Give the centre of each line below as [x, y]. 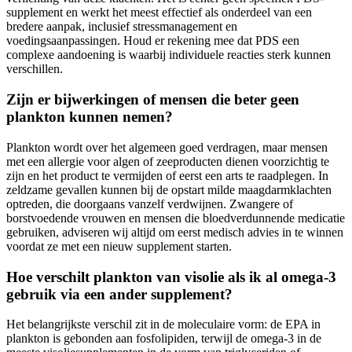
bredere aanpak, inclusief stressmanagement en [122, 27]
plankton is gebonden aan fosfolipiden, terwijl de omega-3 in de [164, 339]
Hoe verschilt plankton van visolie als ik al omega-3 [171, 277]
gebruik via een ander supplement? [119, 294]
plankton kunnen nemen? [90, 117]
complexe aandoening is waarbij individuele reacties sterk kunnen [169, 55]
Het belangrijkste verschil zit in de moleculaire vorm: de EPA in [163, 324]
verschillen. [35, 69]
